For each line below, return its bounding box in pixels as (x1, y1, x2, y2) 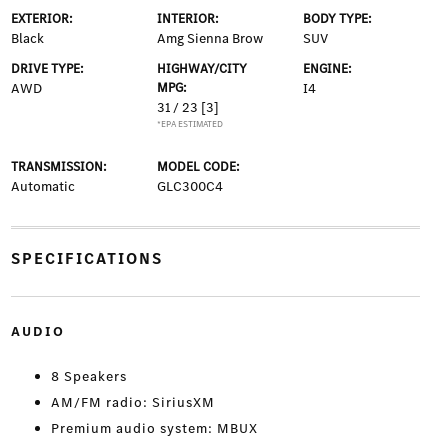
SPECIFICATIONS (10, 248, 163, 270)
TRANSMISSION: (10, 158, 107, 176)
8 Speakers (50, 367, 127, 387)
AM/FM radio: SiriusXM (50, 393, 215, 413)
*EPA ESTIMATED (156, 118, 223, 131)
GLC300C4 (156, 177, 223, 197)
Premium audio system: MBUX (50, 419, 258, 439)
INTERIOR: (156, 10, 219, 28)
